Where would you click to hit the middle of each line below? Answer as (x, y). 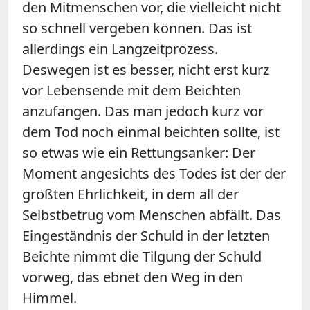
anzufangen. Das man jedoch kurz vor (143, 111)
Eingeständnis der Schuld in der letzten (146, 235)
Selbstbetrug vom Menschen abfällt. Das (152, 215)
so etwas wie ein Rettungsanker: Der (139, 152)
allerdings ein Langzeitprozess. (120, 48)
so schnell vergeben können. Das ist (137, 28)
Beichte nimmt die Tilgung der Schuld (142, 256)
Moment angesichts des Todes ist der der (154, 173)
